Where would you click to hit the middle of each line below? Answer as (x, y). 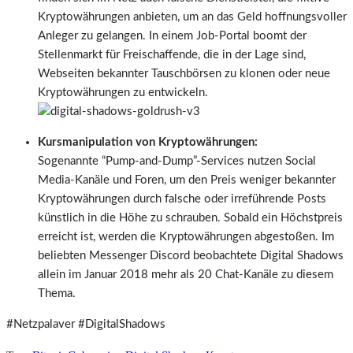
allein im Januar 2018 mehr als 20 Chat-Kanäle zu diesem (186, 274)
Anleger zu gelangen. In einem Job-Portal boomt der (172, 35)
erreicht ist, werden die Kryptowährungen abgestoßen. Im (186, 236)
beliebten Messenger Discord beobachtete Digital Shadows (191, 255)
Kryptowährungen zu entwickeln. (123, 92)
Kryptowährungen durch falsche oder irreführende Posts (182, 199)
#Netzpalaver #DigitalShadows (86, 324)
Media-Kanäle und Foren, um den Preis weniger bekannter (187, 180)
